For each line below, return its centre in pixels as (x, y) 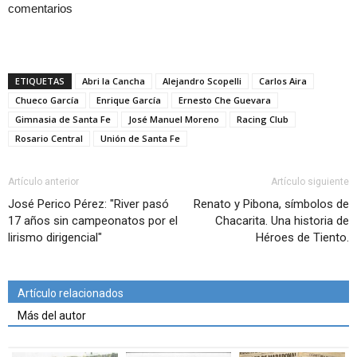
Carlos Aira (283, 81)
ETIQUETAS (40, 81)
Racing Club (263, 120)
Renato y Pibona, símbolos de (271, 204)
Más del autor (52, 316)
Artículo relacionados (71, 294)
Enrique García (129, 100)
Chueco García (47, 100)
